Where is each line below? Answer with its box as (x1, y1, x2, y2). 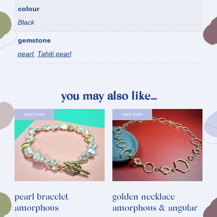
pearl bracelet (15, 193, 69, 202)
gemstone (18, 36, 51, 45)
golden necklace (112, 193, 175, 202)
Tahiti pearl (37, 50, 71, 58)
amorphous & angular (112, 204, 198, 214)
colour (18, 5, 39, 13)
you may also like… (61, 91, 156, 103)
